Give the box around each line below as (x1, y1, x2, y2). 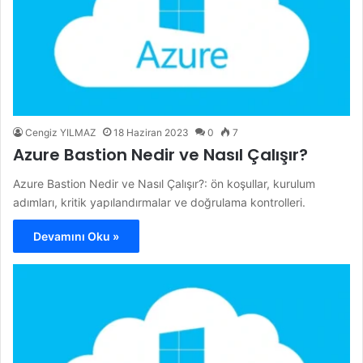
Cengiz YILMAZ (25, 126, 96, 139)
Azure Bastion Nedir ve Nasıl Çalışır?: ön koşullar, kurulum (13, 176, 315, 190)
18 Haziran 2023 (113, 126, 189, 139)
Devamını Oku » (33, 228, 119, 243)
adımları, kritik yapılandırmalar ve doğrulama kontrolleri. (13, 194, 305, 209)
